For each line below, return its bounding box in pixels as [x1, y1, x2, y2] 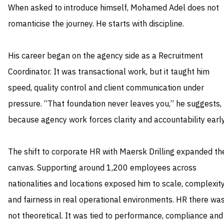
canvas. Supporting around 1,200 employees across [8, 161, 196, 174]
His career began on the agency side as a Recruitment [8, 49, 203, 62]
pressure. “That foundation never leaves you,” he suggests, [8, 97, 221, 110]
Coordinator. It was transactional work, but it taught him [8, 65, 209, 78]
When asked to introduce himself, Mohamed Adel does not [8, 1, 219, 14]
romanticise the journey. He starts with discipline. [8, 17, 184, 30]
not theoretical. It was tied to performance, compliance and [8, 209, 223, 222]
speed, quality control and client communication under [8, 81, 204, 94]
